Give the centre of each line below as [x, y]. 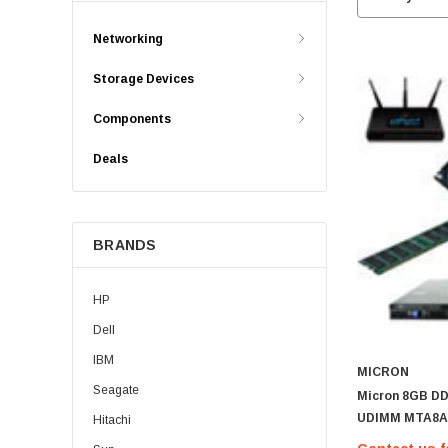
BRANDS [125, 245]
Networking [128, 39]
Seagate [116, 390]
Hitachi [112, 420]
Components [132, 119]
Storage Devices [143, 79]
